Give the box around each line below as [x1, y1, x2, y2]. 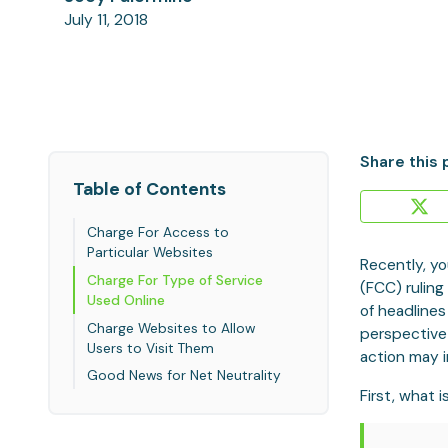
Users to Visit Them [87, 338, 215, 357]
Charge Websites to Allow [87, 318, 256, 337]
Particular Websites [87, 242, 214, 261]
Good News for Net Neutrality [87, 366, 282, 385]
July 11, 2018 [63, 10, 148, 31]
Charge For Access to [87, 222, 230, 241]
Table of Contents [73, 178, 227, 201]
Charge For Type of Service [87, 270, 264, 289]
